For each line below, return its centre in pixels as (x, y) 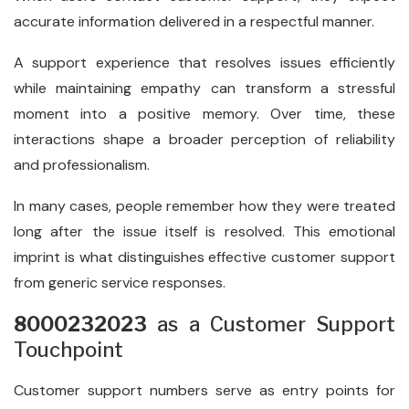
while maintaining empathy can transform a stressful (204, 88)
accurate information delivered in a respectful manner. (194, 21)
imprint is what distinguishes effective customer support (204, 257)
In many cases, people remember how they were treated (204, 206)
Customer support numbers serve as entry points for (204, 390)
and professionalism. (82, 165)
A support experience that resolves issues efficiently (204, 63)
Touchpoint (68, 350)
